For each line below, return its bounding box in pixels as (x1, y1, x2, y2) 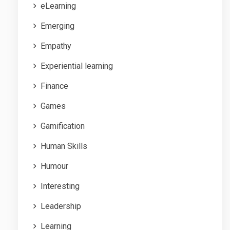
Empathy (41, 41, 71, 51)
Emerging (41, 21, 74, 31)
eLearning (41, 1, 76, 11)
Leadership (41, 201, 81, 212)
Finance (41, 81, 68, 91)
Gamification (41, 121, 85, 131)
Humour (41, 161, 68, 171)
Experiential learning (41, 61, 113, 71)
